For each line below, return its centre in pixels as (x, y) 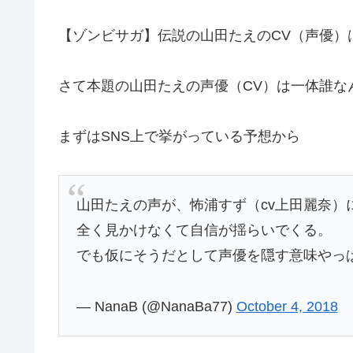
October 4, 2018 (287, 306)
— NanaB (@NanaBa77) (156, 306)
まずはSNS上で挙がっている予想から (179, 137)
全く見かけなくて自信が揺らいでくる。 (204, 230)
